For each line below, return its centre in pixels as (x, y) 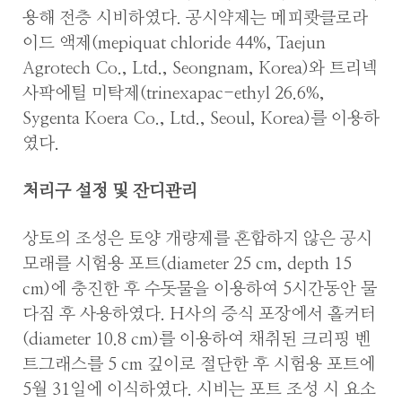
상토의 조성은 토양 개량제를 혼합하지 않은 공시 (197, 239)
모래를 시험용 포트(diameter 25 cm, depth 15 (187, 264)
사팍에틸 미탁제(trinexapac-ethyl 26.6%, (174, 94)
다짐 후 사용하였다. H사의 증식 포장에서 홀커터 (199, 314)
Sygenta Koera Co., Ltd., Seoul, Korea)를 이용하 (201, 119)
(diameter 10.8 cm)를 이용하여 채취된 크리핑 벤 (197, 339)
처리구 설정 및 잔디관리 (110, 192)
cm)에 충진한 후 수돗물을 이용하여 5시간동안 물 (200, 289)
